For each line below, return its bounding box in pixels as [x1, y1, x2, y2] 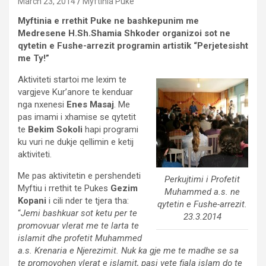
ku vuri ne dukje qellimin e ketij [18, 137, 134, 147]
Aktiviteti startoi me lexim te [18, 74, 126, 85]
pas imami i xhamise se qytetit [18, 112, 136, 122]
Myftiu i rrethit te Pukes [18, 183, 110, 194]
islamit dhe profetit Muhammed [18, 233, 142, 243]
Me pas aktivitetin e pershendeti [18, 170, 141, 181]
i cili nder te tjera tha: [46, 195, 129, 206]
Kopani [18, 195, 46, 206]
